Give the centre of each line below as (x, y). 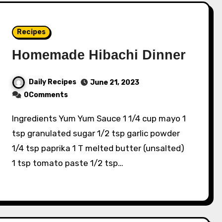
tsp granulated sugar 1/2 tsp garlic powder (96, 133)
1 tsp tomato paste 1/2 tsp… (68, 163)
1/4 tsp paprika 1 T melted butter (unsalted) (98, 148)
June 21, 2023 (115, 82)
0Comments (46, 95)
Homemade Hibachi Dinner (99, 55)
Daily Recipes (53, 82)
